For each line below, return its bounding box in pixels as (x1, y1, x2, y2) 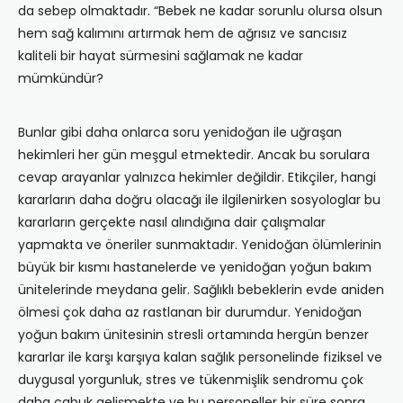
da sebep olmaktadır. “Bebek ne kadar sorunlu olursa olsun (18, 2, 382, 21)
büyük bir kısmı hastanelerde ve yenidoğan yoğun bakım (18, 258, 372, 277)
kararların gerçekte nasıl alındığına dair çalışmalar (18, 213, 326, 232)
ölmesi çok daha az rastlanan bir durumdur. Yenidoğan (18, 303, 362, 322)
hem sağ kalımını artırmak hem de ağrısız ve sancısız (18, 24, 347, 43)
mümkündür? (18, 69, 103, 88)
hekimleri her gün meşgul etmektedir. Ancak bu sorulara (18, 146, 370, 165)
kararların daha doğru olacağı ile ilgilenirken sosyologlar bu (18, 191, 381, 210)
